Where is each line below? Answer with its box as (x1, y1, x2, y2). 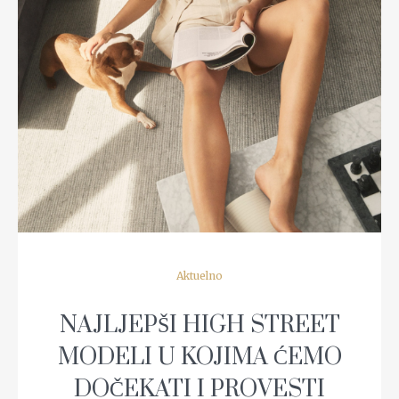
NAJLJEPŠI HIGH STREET (59, 311, 340, 341)
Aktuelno (176, 269, 223, 283)
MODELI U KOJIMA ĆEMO (57, 343, 342, 373)
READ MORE (170, 49, 229, 62)
